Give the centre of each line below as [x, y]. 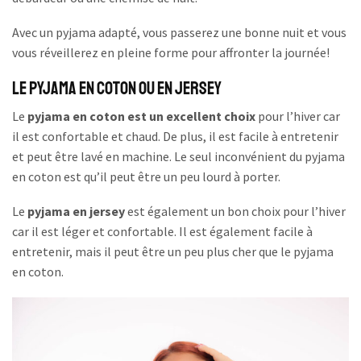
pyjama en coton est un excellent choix [141, 116]
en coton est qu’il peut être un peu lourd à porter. [146, 176]
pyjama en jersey [76, 212]
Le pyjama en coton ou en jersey [117, 88]
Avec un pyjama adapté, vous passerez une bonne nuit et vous [179, 33]
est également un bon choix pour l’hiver [235, 212]
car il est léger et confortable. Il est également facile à [162, 232]
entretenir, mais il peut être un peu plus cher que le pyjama [173, 252]
